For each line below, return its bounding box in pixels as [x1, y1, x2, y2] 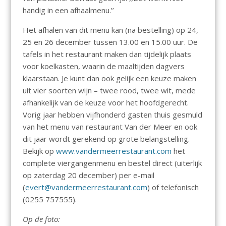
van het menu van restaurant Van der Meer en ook [22, 122, 197, 132]
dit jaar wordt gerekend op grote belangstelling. [22, 134, 190, 144]
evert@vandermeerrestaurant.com [25, 182, 147, 193]
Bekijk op [22, 146, 56, 156]
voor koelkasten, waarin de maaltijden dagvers [22, 61, 185, 72]
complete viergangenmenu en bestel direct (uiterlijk [22, 158, 202, 168]
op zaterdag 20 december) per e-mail [22, 170, 154, 181]
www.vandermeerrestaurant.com [55, 146, 172, 156]
